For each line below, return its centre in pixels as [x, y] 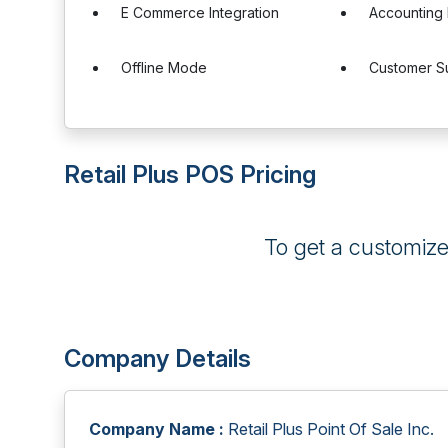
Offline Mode [164, 67]
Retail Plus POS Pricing [190, 174]
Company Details [157, 358]
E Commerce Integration [200, 12]
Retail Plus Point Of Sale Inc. [329, 429]
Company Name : [156, 429]
